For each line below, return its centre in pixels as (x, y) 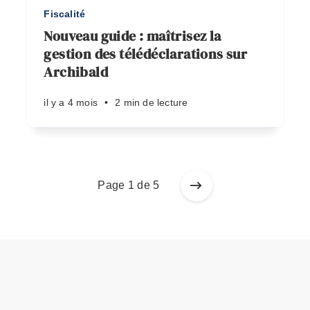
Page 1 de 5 (129, 185)
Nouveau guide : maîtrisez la (133, 36)
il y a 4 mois (71, 102)
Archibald (76, 72)
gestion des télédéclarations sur (146, 54)
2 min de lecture (152, 102)
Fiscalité (65, 14)
